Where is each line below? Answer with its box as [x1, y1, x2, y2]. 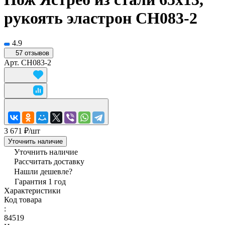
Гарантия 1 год [15, 177, 66, 186]
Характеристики [4, 186, 61, 195]
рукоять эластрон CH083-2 [4, 9, 197, 28]
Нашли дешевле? [14, 167, 72, 176]
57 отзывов [16, 49, 49, 57]
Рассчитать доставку [14, 157, 84, 166]
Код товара [4, 195, 42, 204]
